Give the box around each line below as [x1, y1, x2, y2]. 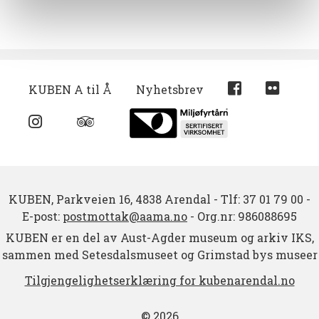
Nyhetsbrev [136, 82, 204, 98]
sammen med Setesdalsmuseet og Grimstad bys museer [1, 247, 318, 263]
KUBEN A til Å [28, 82, 112, 98]
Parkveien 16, [56, 192, 132, 207]
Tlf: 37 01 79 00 [221, 192, 303, 207]
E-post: [22, 209, 63, 224]
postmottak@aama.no [63, 209, 187, 224]
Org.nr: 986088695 [197, 209, 297, 224]
